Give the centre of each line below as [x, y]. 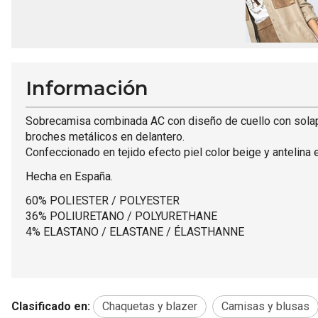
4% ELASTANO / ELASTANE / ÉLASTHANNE [135, 231]
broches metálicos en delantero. [105, 136]
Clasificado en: [51, 306]
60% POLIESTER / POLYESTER [103, 200]
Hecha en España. [69, 176]
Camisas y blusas [265, 306]
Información [87, 88]
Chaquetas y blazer [150, 306]
